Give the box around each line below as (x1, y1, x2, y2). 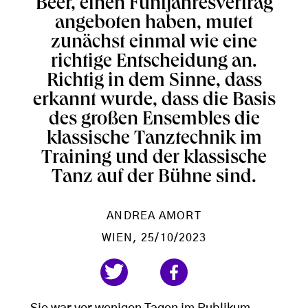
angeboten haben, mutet (55, 14, 253, 34)
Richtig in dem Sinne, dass (46, 72, 262, 92)
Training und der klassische (41, 149, 267, 169)
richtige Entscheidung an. (51, 53, 257, 73)
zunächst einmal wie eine (51, 34, 257, 54)
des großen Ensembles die (48, 111, 260, 131)
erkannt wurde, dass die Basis (32, 91, 276, 111)
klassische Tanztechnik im (46, 130, 262, 150)
